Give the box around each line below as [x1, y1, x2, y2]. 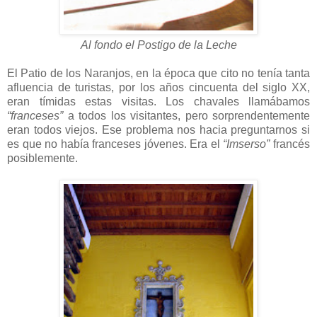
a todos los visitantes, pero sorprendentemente [63, 109, 310, 122]
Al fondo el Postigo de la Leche [80, 38, 237, 51]
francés [270, 137, 311, 150]
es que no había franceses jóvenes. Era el [7, 137, 224, 150]
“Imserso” [223, 137, 270, 150]
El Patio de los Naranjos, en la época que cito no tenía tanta [7, 67, 310, 79]
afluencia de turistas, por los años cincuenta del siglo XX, [7, 81, 310, 93]
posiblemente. [7, 151, 81, 164]
